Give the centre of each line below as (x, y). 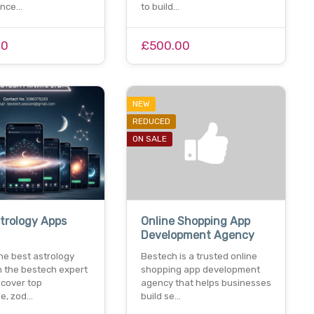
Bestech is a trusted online (199, 257)
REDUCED (151, 121)
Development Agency (197, 235)
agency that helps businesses (206, 283)
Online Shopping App (195, 221)
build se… (161, 296)
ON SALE (149, 138)
